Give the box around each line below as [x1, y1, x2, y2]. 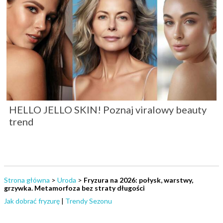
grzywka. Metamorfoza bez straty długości [4, 183, 145, 192]
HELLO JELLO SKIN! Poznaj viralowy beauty [9, 103, 207, 115]
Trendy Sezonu [65, 196, 112, 205]
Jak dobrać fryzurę [4, 196, 60, 205]
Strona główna [4, 175, 50, 184]
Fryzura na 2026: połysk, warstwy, [84, 175, 193, 184]
